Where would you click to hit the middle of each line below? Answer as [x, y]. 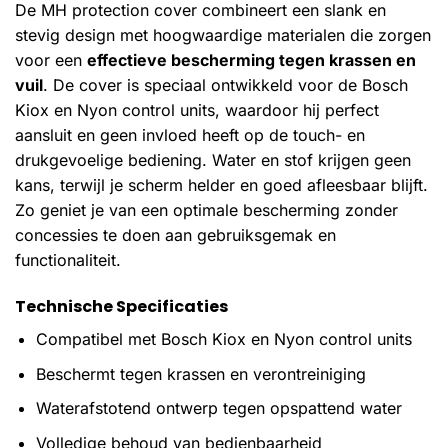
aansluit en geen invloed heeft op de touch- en [190, 135]
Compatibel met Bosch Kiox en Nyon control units [223, 339]
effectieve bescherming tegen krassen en [251, 60]
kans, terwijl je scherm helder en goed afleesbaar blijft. [221, 185]
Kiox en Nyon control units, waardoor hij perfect [197, 110]
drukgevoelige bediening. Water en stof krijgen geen [213, 160]
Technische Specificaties [121, 307]
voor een [51, 60]
